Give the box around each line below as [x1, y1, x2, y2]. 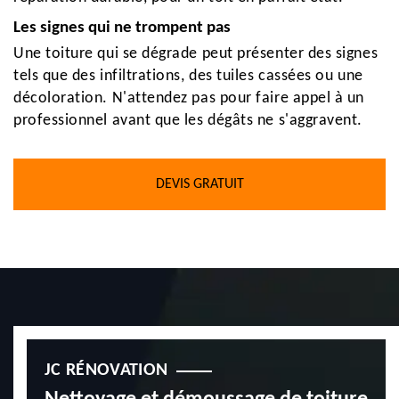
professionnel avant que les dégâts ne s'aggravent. [13, 112, 363, 129]
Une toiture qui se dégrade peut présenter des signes [13, 45, 379, 62]
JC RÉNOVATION [45, 362, 168, 379]
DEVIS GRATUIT [155, 177, 244, 191]
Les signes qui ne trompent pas [13, 20, 231, 37]
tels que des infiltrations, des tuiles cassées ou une [13, 68, 363, 85]
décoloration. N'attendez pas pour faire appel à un [13, 90, 365, 107]
